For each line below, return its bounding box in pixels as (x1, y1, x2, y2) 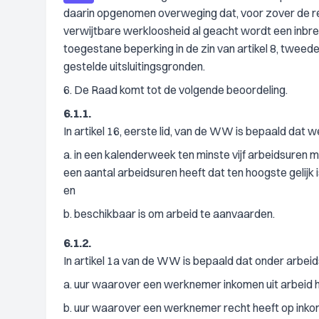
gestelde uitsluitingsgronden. (63, 59, 205, 73)
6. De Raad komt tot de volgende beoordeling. (63, 83, 288, 97)
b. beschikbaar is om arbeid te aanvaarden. (63, 206, 275, 221)
